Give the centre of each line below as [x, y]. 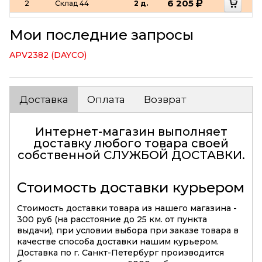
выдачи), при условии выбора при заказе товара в [128, 230]
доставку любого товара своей [131, 143]
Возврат [165, 99]
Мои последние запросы [101, 35]
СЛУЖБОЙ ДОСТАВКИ [173, 155]
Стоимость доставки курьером [131, 187]
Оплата [106, 99]
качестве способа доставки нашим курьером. [118, 241]
